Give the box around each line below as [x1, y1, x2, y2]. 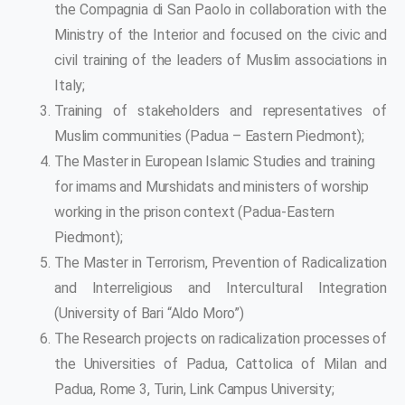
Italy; [54, 76, 86, 94]
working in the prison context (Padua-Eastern [54, 202, 334, 221]
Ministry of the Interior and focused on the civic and [54, 25, 387, 43]
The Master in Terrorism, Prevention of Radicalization [54, 253, 387, 271]
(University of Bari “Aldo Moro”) [54, 304, 244, 322]
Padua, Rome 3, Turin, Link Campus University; [54, 380, 334, 398]
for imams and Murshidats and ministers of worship [54, 177, 370, 195]
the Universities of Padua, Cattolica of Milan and [54, 354, 387, 372]
